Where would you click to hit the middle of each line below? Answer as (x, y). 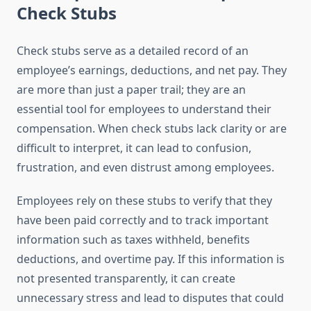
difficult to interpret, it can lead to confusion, (134, 148)
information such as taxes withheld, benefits (133, 240)
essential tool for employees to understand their (144, 109)
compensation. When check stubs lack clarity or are (152, 129)
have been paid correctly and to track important (143, 220)
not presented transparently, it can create (126, 279)
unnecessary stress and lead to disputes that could (150, 298)
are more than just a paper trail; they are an (131, 90)
